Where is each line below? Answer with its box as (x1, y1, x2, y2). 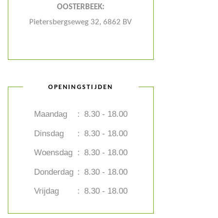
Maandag (34, 109, 67, 119)
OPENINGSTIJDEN (48, 83, 113, 91)
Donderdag (34, 167, 73, 177)
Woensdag (34, 148, 73, 157)
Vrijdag (34, 186, 59, 196)
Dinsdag (34, 128, 64, 138)
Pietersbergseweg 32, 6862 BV (29, 18, 132, 26)
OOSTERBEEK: (56, 3, 105, 11)
